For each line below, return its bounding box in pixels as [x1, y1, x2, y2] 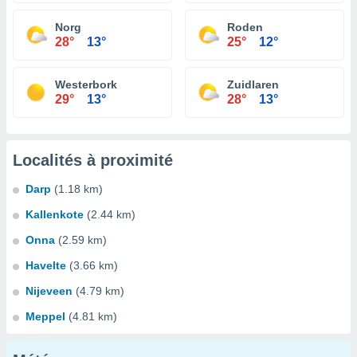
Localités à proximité [13, 151, 173, 169]
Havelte [25, 259, 66, 272]
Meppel [25, 310, 65, 323]
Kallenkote [25, 208, 84, 221]
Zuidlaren [227, 78, 279, 91]
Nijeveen [25, 284, 73, 297]
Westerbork [55, 78, 117, 91]
